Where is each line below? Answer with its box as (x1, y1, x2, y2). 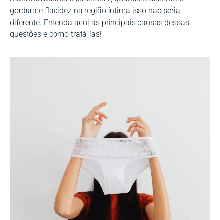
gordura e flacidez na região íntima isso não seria (10, 6, 180, 16)
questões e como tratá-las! (10, 29, 102, 39)
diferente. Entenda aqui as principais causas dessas (10, 18, 189, 27)
